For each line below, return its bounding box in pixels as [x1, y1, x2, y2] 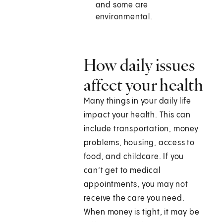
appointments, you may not [83, 180, 188, 189]
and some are [95, 1, 149, 10]
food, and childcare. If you [83, 153, 184, 162]
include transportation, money [83, 125, 199, 134]
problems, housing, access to [83, 139, 195, 148]
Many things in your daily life [83, 97, 191, 106]
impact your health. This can [83, 111, 191, 120]
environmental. [95, 13, 153, 22]
